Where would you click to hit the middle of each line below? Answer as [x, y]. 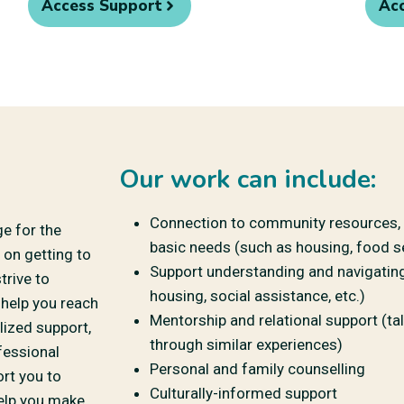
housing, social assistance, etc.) [257, 295]
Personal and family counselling [257, 368]
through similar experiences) [246, 344]
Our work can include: [248, 179]
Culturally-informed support [243, 393]
